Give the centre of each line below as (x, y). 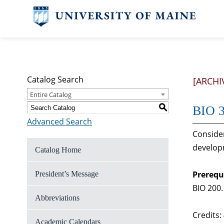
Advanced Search (59, 121)
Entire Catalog (51, 94)
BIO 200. (208, 188)
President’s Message (67, 174)
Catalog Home (58, 150)
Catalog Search (55, 79)
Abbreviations (57, 198)
